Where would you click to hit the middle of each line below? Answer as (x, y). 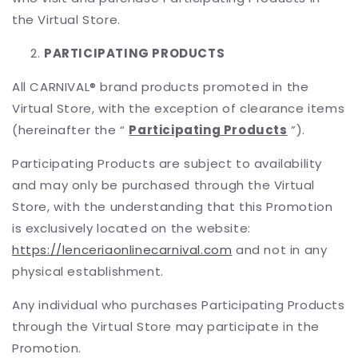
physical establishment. (88, 271)
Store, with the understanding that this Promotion (173, 207)
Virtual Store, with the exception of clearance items (179, 108)
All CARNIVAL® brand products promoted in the (161, 87)
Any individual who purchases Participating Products (179, 305)
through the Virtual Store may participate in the (166, 326)
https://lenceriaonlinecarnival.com (122, 250)
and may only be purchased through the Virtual (164, 185)
